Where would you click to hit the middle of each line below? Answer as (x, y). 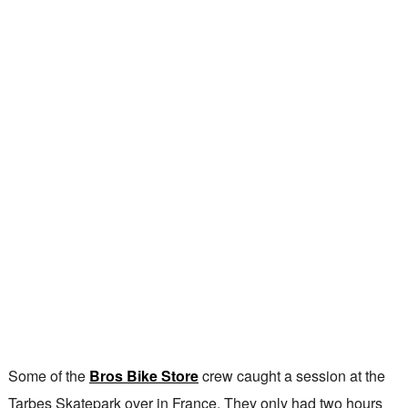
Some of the (48, 376)
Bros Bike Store (143, 376)
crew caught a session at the (291, 376)
